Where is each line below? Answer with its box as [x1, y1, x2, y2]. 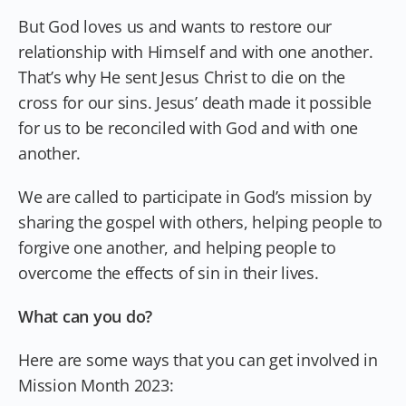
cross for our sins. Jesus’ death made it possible [18, 91, 372, 113]
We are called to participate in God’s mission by [18, 185, 372, 208]
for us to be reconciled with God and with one [18, 116, 359, 139]
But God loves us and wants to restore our [18, 14, 333, 37]
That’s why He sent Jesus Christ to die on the [18, 65, 346, 88]
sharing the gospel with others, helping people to [18, 210, 383, 233]
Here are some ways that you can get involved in [18, 348, 378, 371]
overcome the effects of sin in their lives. [18, 261, 319, 284]
